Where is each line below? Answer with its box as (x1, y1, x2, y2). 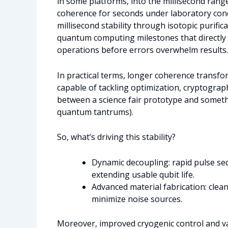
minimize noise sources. (92, 193, 182, 205)
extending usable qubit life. (92, 168, 194, 180)
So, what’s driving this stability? (57, 131, 176, 143)
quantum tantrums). (57, 106, 133, 118)
